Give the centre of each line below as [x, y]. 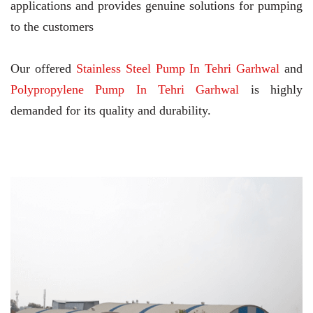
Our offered [43, 69]
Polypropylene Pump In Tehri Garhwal [125, 90]
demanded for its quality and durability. [111, 111]
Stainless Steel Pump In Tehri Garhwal [178, 69]
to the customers [52, 27]
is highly [271, 90]
